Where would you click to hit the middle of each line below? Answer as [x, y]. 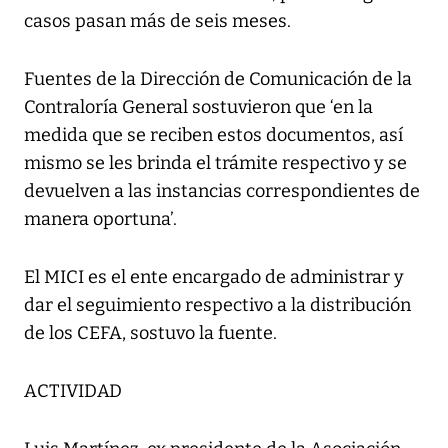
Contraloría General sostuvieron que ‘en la [198, 107]
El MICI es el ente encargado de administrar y [214, 277]
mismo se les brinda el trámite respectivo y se [215, 163]
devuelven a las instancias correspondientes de [222, 191]
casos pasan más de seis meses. [157, 21]
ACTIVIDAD [73, 391]
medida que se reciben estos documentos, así [213, 135]
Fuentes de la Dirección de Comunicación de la [218, 79]
